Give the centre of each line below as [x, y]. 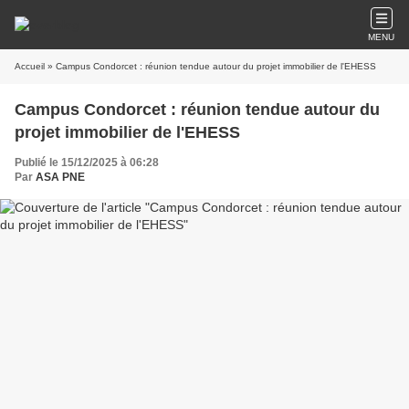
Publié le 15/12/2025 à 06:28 [87, 163]
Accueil [30, 66]
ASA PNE [60, 177]
